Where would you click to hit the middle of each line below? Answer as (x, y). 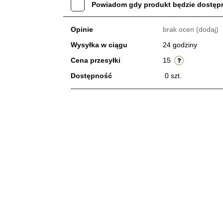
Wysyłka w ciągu (99, 45)
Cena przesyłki (95, 60)
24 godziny (180, 45)
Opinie (82, 29)
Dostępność (91, 76)
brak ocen (179, 29)
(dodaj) (207, 29)
